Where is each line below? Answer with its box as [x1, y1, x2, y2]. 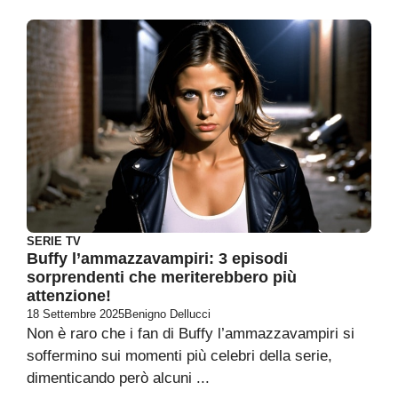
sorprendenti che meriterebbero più [27, 268, 297, 286]
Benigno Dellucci [124, 307, 211, 321]
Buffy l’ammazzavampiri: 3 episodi [27, 250, 288, 267]
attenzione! [27, 287, 111, 305]
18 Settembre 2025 [27, 307, 124, 321]
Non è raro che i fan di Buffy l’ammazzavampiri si [27, 325, 354, 342]
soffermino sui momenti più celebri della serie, [27, 347, 332, 364]
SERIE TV [27, 235, 81, 248]
